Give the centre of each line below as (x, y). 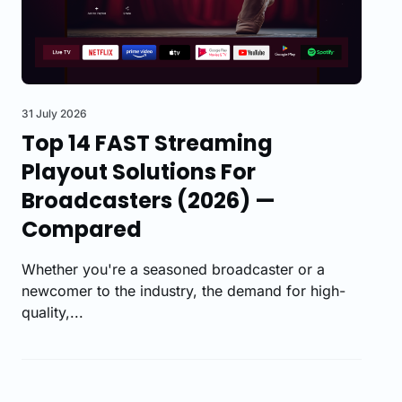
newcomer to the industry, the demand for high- (184, 291)
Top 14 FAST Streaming (147, 144)
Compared (82, 230)
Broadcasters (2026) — (149, 201)
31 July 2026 (54, 114)
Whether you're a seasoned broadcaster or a (173, 270)
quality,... (52, 313)
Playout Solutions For (139, 172)
